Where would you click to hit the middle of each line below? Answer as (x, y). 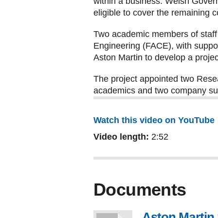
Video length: (121, 137)
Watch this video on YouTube (154, 120)
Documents (140, 190)
